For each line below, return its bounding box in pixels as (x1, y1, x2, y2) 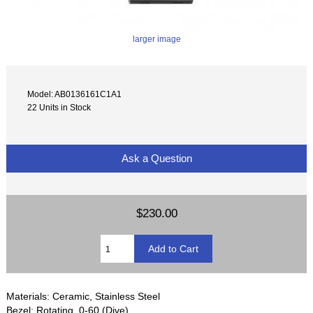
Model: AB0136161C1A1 (27, 89, 122, 99)
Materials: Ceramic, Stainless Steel (6, 291, 161, 303)
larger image (132, 34, 181, 43)
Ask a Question (118, 152, 195, 165)
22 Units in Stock (27, 103, 92, 112)
